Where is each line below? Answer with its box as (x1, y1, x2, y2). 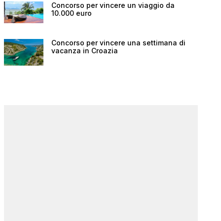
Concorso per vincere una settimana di (51, 38, 185, 47)
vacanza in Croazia (51, 46, 118, 55)
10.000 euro (51, 8, 92, 17)
